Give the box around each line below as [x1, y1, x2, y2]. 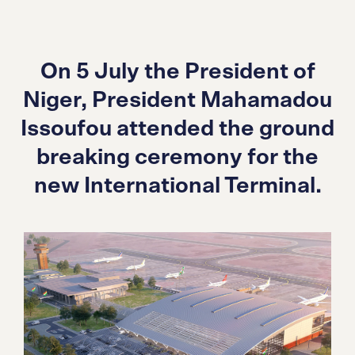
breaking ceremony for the [36, 147, 319, 169]
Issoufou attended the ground [21, 118, 334, 140]
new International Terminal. [33, 175, 322, 197]
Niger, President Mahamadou [23, 90, 332, 112]
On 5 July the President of [40, 61, 315, 83]
